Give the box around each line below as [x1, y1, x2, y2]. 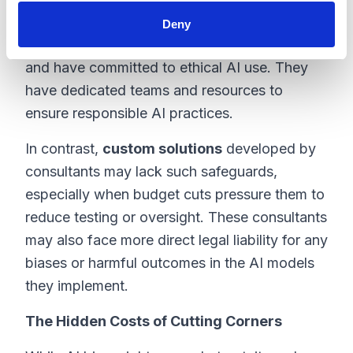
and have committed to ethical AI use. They [25, 59, 308, 76]
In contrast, [25, 140, 102, 157]
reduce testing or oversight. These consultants [25, 209, 327, 225]
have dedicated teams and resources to [25, 82, 283, 98]
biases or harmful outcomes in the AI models [25, 255, 314, 271]
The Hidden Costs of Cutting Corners [25, 313, 282, 329]
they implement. [25, 277, 128, 294]
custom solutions [102, 140, 222, 157]
